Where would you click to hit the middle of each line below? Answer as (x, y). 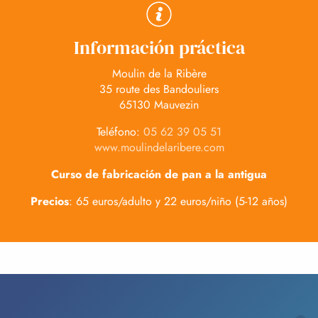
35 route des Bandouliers (159, 89)
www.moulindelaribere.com (159, 147)
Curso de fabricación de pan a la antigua (159, 174)
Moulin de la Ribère (159, 73)
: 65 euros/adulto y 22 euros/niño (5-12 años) (178, 201)
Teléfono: (120, 132)
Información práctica (159, 48)
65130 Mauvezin (159, 105)
